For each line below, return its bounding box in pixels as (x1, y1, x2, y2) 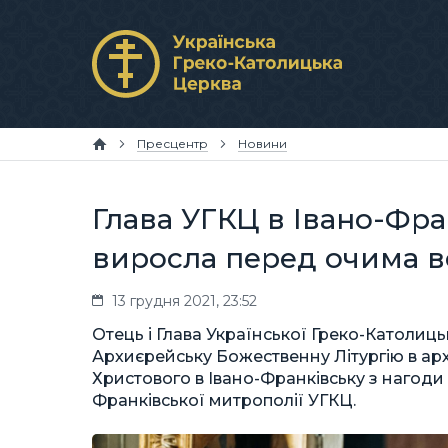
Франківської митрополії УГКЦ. (92, 391, 356, 410)
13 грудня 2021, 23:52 (112, 292, 257, 310)
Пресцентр (137, 136, 208, 151)
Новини (238, 136, 287, 151)
